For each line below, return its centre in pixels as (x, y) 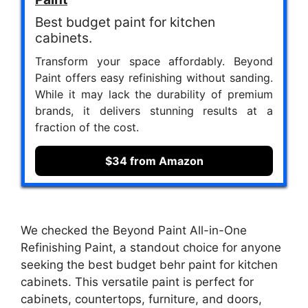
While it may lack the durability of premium (154, 95)
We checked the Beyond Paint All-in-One (134, 230)
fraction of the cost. (87, 128)
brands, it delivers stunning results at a (154, 111)
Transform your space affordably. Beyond (154, 62)
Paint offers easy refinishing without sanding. (154, 78)
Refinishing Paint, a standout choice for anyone (151, 247)
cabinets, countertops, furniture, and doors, (141, 299)
